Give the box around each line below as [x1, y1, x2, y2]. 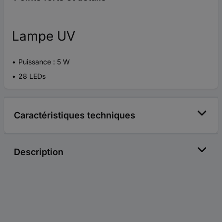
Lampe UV [12, 28, 75, 44]
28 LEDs [18, 72, 46, 81]
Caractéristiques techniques [14, 110, 135, 121]
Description [14, 147, 63, 158]
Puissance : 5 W [18, 57, 70, 66]
